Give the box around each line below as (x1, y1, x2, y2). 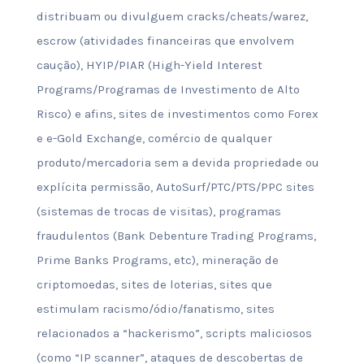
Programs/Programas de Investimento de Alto (36, 82, 300, 97)
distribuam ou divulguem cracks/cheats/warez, (36, 9, 308, 24)
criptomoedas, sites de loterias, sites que (36, 277, 272, 292)
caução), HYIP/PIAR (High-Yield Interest (36, 58, 262, 72)
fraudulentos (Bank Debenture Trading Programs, (36, 228, 316, 243)
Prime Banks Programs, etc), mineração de (36, 253, 279, 267)
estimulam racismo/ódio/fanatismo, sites (36, 301, 275, 316)
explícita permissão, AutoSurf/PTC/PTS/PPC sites (36, 180, 314, 194)
